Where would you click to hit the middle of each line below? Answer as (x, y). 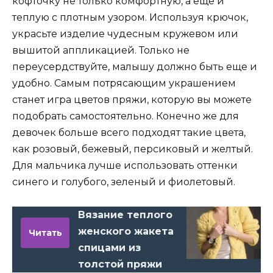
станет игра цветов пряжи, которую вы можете (132, 100)
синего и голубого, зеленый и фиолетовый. (124, 182)
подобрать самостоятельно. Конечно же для (126, 116)
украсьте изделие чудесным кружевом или (125, 34)
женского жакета (126, 232)
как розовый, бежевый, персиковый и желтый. (133, 149)
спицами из (109, 248)
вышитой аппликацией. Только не (101, 51)
